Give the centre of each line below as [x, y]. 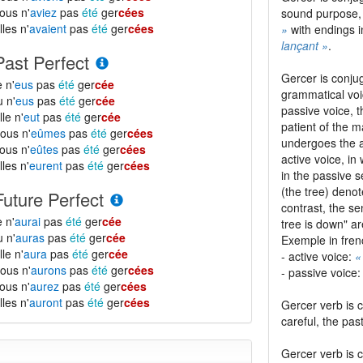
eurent [46, 165]
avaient [48, 28]
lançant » [304, 45]
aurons [49, 270]
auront [46, 302]
